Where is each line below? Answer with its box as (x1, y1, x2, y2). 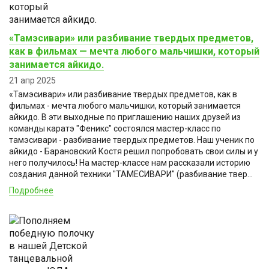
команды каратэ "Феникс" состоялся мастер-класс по (9, 123, 221, 133)
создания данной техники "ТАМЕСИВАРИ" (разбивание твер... (9, 169, 253, 179)
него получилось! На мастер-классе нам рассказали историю (9, 157, 250, 168)
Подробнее (9, 185, 53, 195)
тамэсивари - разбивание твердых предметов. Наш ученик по (9, 134, 255, 145)
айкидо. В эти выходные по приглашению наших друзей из (9, 112, 241, 122)
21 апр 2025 (9, 75, 56, 85)
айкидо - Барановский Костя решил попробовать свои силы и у (9, 146, 258, 156)
